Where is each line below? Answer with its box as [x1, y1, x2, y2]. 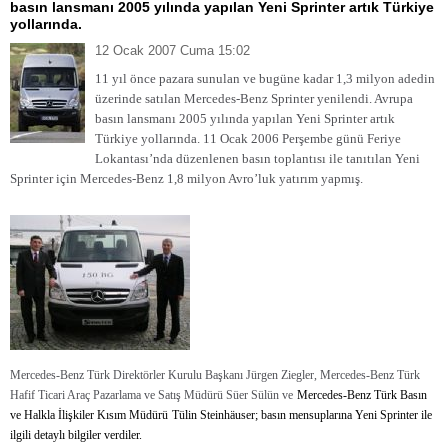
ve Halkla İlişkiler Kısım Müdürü [10, 408, 168, 422]
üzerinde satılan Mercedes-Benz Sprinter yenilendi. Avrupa [95, 91, 413, 106]
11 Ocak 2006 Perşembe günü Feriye [203, 131, 401, 146]
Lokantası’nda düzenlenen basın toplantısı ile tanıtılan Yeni [95, 151, 420, 166]
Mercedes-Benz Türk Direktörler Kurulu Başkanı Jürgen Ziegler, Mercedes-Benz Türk [10, 368, 420, 382]
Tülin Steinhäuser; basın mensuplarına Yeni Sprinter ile [172, 408, 432, 422]
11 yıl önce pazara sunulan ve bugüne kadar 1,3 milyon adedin [95, 71, 435, 86]
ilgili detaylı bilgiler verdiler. [10, 428, 142, 442]
